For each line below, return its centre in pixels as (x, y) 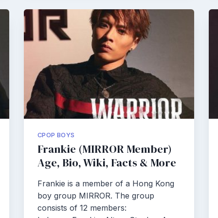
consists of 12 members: (82, 208)
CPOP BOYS (56, 135)
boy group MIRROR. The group (96, 196)
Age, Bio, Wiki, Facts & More (107, 163)
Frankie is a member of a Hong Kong (106, 183)
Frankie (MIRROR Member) (105, 149)
